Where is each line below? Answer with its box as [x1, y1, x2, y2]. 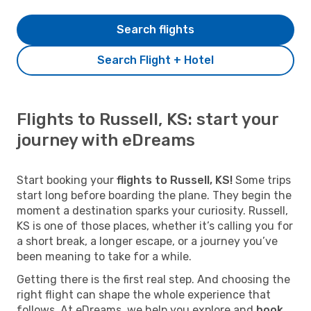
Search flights [117, 22, 194, 36]
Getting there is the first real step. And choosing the [17, 272, 290, 286]
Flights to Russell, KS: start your [17, 109, 278, 129]
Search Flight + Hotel [97, 53, 214, 67]
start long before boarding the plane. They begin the [17, 188, 292, 202]
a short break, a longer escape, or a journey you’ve [17, 234, 278, 248]
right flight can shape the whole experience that [17, 287, 271, 301]
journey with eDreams [17, 130, 195, 150]
